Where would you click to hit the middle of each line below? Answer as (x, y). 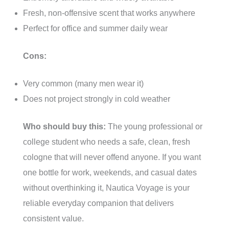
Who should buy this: (64, 127)
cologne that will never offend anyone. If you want (112, 157)
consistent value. (53, 219)
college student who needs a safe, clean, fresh (107, 142)
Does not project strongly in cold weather (97, 99)
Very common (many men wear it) (83, 84)
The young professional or (154, 127)
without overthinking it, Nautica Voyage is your (106, 188)
